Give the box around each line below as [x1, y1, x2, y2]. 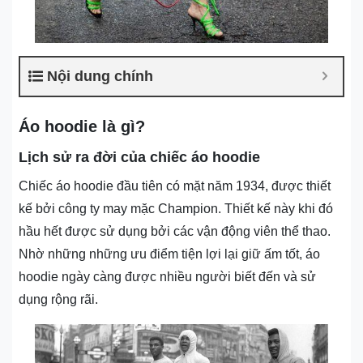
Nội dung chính [47, 67, 153, 84]
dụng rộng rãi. [19, 292, 98, 306]
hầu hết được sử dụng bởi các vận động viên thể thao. [19, 224, 331, 238]
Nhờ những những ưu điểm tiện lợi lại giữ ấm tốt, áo [19, 246, 320, 261]
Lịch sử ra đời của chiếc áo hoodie [19, 148, 260, 165]
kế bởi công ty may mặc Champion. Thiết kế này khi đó [19, 201, 333, 216]
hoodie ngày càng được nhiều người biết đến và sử [19, 269, 316, 284]
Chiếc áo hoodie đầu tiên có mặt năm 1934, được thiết [19, 178, 331, 193]
